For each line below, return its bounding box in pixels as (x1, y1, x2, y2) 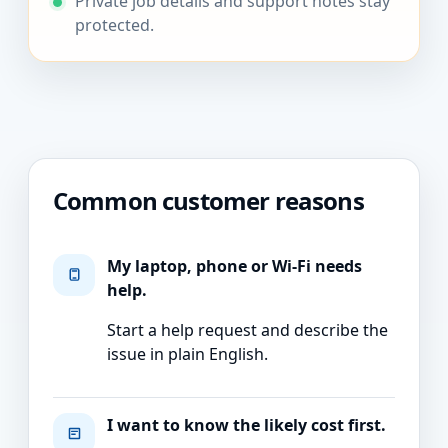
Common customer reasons (53, 183, 364, 217)
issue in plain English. (107, 342, 268, 365)
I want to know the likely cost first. (107, 413, 386, 436)
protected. (75, 13, 154, 36)
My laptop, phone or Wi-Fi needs (107, 254, 362, 277)
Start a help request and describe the (107, 318, 388, 341)
